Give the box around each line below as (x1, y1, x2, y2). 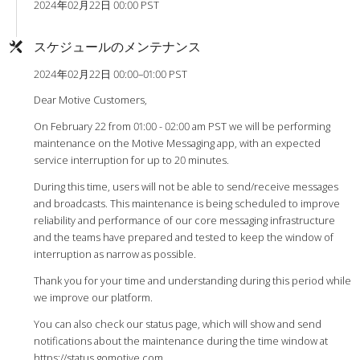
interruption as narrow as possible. (33, 246, 196, 261)
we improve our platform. (33, 289, 153, 305)
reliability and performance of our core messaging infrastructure (33, 212, 335, 227)
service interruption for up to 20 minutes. (33, 152, 229, 167)
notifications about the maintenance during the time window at (33, 333, 328, 348)
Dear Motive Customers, (33, 92, 147, 107)
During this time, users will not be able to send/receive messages (33, 178, 338, 194)
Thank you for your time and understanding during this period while (33, 272, 351, 288)
